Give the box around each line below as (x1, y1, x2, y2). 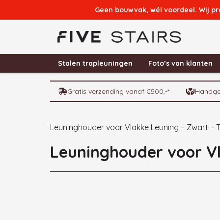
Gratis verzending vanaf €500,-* (67, 87, 169, 96)
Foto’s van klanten (148, 59, 213, 68)
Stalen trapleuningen (58, 59, 133, 68)
